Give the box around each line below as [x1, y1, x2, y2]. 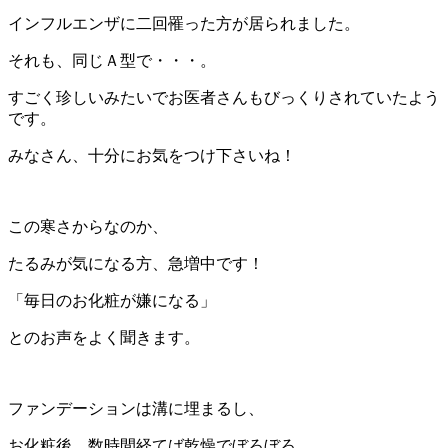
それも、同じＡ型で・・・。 [8, 51, 216, 69]
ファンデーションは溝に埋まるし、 [8, 399, 264, 417]
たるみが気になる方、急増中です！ [8, 254, 264, 272]
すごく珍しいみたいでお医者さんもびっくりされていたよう [8, 88, 440, 106]
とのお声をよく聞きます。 [8, 328, 200, 346]
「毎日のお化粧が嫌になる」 [8, 291, 216, 309]
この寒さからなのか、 [8, 217, 168, 235]
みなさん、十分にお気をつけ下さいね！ [8, 146, 296, 164]
